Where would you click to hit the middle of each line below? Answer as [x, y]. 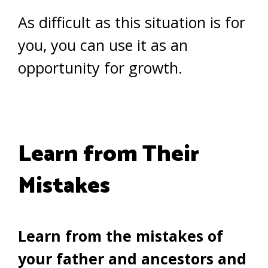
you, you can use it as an [103, 45]
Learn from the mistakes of [121, 235]
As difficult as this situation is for [132, 22]
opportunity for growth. [100, 67]
